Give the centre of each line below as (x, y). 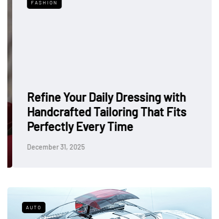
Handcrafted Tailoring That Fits (102, 111)
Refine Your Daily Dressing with (101, 97)
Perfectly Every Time (75, 126)
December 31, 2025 (51, 147)
